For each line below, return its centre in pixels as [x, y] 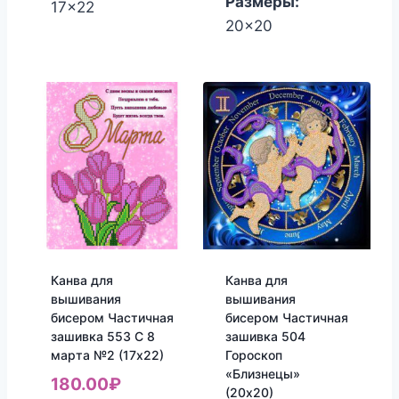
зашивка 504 [265, 337]
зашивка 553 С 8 [102, 337]
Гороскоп [253, 355]
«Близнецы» [262, 374]
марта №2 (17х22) [107, 355]
